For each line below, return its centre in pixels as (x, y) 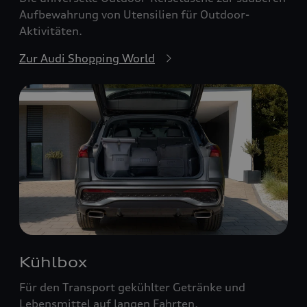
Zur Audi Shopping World (87, 58)
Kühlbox (53, 262)
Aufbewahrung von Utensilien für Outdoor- (134, 14)
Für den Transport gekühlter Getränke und (132, 287)
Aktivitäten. (51, 30)
